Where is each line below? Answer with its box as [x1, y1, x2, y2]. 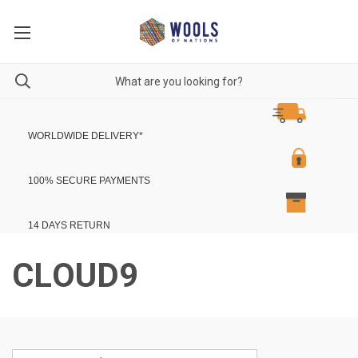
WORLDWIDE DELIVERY [28, 130, 139, 141]
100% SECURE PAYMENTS [28, 175, 150, 186]
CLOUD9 [12, 256, 139, 295]
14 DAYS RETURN [28, 220, 110, 231]
